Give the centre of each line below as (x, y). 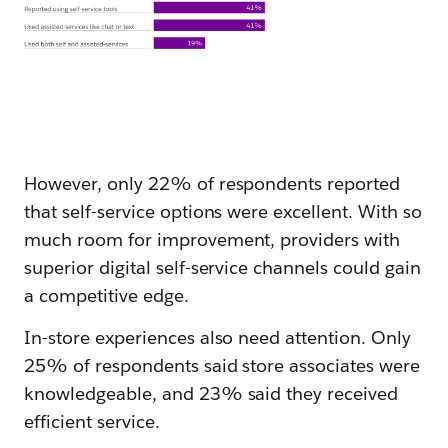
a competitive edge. (106, 295)
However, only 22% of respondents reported (212, 183)
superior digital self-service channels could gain (222, 267)
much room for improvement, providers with (212, 239)
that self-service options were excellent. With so (223, 211)
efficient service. (92, 421)
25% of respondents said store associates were (222, 365)
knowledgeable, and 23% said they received (211, 393)
